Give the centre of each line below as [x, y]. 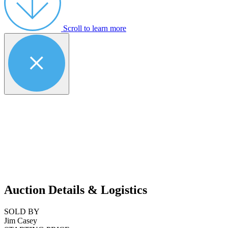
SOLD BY [22, 212]
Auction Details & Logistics [76, 190]
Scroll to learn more [95, 28]
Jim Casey [21, 221]
